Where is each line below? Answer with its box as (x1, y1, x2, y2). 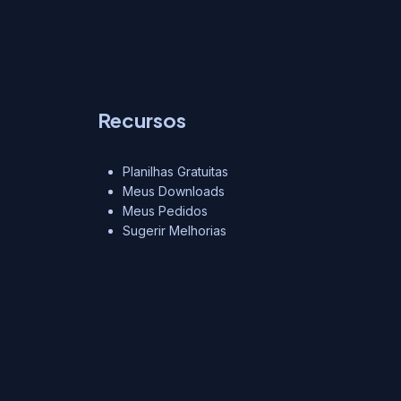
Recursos (98, 107, 186, 132)
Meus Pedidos (123, 203, 208, 218)
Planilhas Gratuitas (123, 164, 228, 179)
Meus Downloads (123, 183, 225, 199)
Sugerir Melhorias (123, 223, 226, 238)
